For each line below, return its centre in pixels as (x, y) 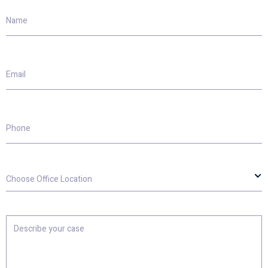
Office (18, 183)
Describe (25, 220)
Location (24, 194)
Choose (22, 172)
